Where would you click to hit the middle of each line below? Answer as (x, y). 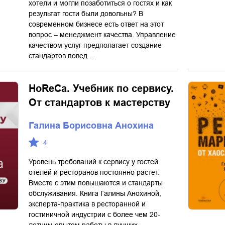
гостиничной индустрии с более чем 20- (94, 214)
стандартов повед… (62, 56)
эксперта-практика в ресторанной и (87, 204)
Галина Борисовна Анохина (91, 126)
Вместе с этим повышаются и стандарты (96, 183)
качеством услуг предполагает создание (95, 45)
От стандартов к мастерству (99, 102)
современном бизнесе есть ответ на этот (96, 24)
